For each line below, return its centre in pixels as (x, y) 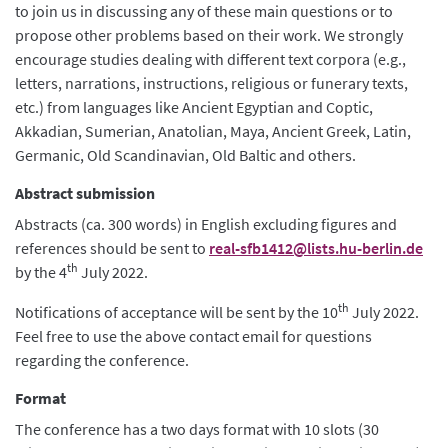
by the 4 (41, 271)
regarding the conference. (102, 359)
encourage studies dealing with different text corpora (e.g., (210, 58)
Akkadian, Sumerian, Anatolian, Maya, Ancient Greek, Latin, (213, 130)
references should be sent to (112, 247)
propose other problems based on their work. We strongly (209, 34)
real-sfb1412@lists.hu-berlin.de (316, 247)
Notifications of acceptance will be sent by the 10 (176, 311)
